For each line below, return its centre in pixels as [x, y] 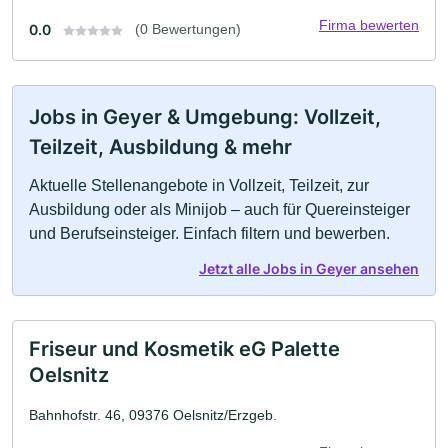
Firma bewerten [369, 25]
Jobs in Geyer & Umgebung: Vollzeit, [205, 117]
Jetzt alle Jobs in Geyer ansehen [309, 269]
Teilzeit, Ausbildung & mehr [160, 147]
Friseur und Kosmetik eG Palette [184, 349]
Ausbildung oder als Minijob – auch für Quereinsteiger [219, 210]
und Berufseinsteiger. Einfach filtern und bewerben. [209, 234]
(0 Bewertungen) [188, 29]
